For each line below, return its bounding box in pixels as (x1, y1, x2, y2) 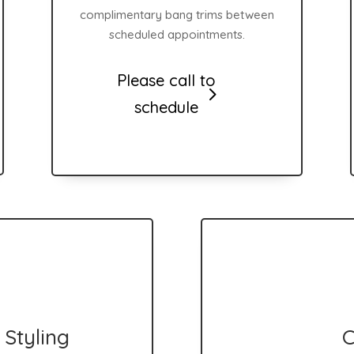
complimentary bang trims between (79, 6, 274, 22)
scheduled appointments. (108, 26, 245, 42)
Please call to (117, 70, 217, 91)
